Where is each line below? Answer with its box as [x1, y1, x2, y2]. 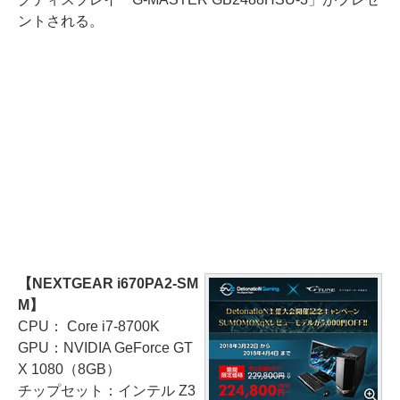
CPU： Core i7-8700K [18, 318, 160, 334]
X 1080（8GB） [18, 361, 121, 377]
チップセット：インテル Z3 [18, 382, 196, 398]
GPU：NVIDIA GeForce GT [18, 339, 193, 355]
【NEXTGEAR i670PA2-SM [18, 275, 198, 291]
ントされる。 [18, 12, 104, 29]
